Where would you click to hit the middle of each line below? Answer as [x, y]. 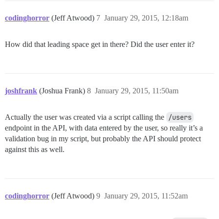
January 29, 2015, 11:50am [137, 91]
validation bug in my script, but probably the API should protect [103, 139]
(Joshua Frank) [63, 91]
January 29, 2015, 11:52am [146, 196]
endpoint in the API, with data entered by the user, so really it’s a [104, 128]
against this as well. [35, 150]
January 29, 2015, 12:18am [146, 18]
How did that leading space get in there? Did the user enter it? [100, 44]
